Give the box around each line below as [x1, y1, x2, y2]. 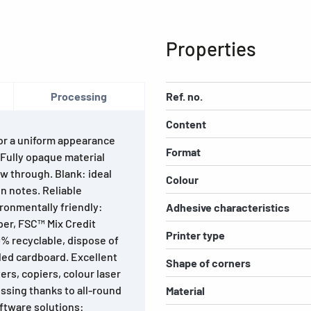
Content [166, 117, 206, 131]
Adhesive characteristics [166, 201, 289, 215]
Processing [51, 90, 108, 103]
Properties [166, 37, 256, 61]
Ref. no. [166, 90, 203, 103]
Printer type [166, 228, 225, 242]
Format [166, 145, 201, 159]
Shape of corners [166, 256, 251, 270]
